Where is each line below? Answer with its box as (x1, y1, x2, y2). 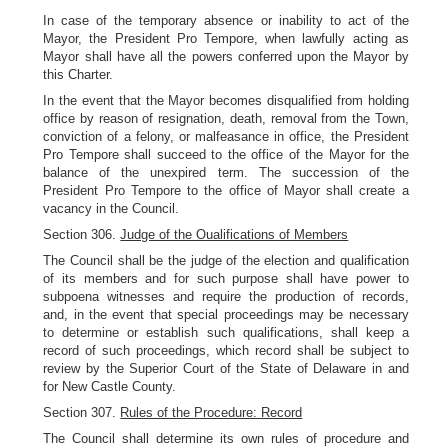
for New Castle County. (43, 379, 177, 394)
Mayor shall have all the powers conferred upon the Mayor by (43, 49, 409, 64)
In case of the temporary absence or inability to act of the (43, 13, 409, 28)
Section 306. (43, 227, 121, 242)
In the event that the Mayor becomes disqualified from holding (43, 93, 409, 108)
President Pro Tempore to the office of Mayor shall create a (43, 183, 409, 198)
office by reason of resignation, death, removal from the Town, (43, 111, 409, 126)
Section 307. (43, 405, 121, 420)
